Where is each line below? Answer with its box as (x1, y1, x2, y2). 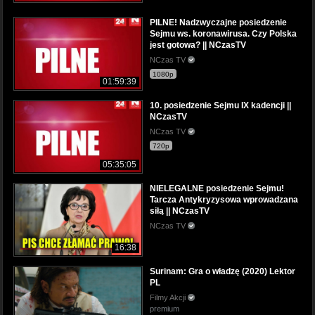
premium (150, 304, 179, 314)
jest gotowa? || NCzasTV (150, 39, 246, 50)
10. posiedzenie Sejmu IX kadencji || (150, 100, 291, 110)
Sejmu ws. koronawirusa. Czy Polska (150, 28, 297, 39)
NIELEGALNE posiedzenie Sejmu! (150, 184, 284, 194)
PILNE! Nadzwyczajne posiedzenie (150, 17, 287, 27)
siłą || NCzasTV (150, 206, 210, 217)
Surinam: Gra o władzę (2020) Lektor (150, 266, 295, 277)
